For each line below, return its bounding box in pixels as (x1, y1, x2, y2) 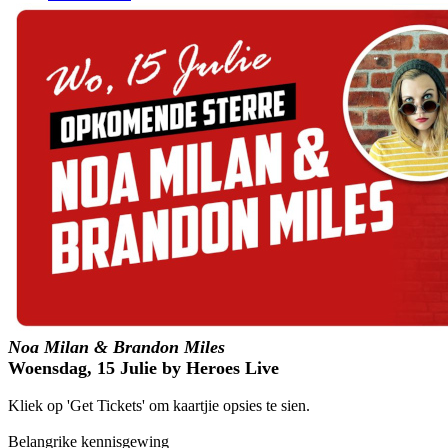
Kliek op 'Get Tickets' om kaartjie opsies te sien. (8, 396, 310, 414)
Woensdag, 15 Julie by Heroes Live (8, 357, 279, 378)
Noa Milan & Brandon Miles (8, 336, 225, 357)
